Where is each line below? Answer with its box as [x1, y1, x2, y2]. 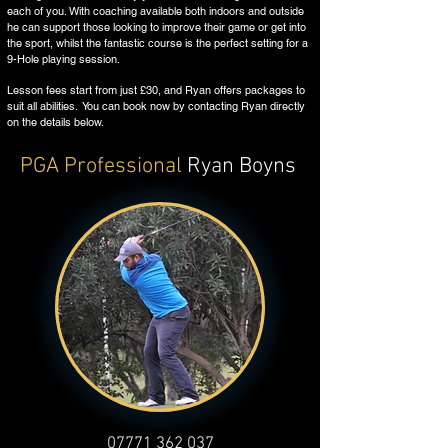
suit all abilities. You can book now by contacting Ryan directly [7, 99, 305, 113]
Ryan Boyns [182, 153, 296, 180]
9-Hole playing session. [7, 52, 123, 66]
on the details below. [7, 115, 104, 129]
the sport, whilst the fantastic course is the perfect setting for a [7, 36, 308, 50]
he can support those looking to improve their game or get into [7, 20, 306, 34]
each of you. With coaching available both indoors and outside [7, 4, 304, 18]
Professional [64, 153, 182, 180]
